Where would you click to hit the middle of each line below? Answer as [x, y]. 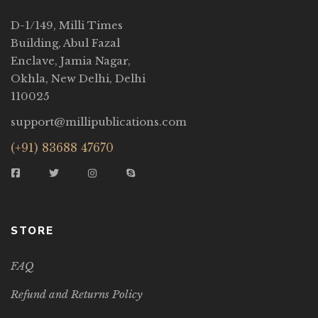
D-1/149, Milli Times [67, 26]
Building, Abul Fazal [65, 43]
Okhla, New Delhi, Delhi [78, 79]
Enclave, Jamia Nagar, [71, 61]
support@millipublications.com [99, 122]
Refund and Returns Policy [77, 295]
